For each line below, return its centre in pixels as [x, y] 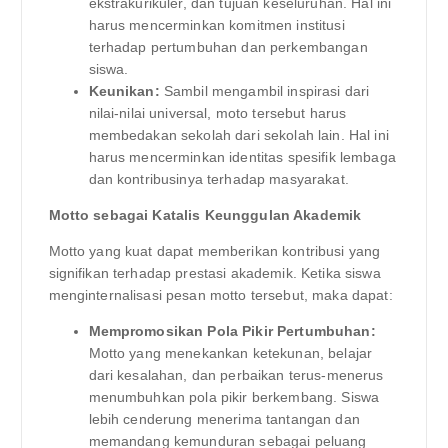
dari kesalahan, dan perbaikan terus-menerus [236, 375]
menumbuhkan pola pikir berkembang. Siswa [234, 397]
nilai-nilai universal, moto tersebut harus [217, 112]
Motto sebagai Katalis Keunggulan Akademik [205, 214]
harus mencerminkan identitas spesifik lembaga [242, 156]
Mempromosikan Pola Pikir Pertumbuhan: [232, 331]
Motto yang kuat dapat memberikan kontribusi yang [214, 250]
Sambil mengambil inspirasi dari [264, 90]
